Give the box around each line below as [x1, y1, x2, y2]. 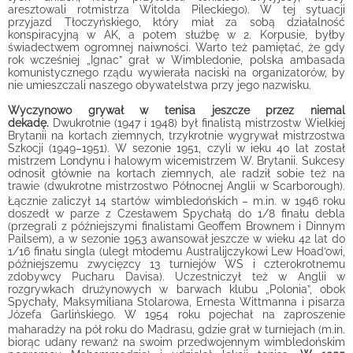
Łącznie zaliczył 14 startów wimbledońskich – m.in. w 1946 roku [8, 195, 345, 207]
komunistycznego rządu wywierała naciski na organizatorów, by [8, 66, 345, 79]
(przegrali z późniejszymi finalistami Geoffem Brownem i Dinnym [8, 220, 345, 232]
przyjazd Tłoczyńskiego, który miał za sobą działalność [8, 16, 345, 28]
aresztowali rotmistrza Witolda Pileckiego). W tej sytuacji [8, 3, 345, 16]
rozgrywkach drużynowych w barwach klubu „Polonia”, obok [8, 283, 345, 295]
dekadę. [8, 117, 49, 129]
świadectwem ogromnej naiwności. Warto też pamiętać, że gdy [8, 41, 345, 54]
